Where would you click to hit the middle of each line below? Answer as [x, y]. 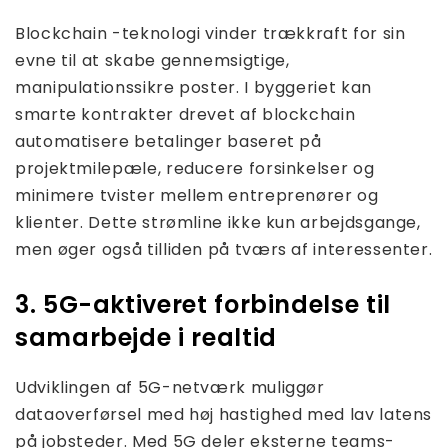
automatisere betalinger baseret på [168, 141]
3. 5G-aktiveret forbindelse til [203, 304]
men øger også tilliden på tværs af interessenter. [224, 249]
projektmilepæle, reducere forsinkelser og [195, 168]
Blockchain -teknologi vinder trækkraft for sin [210, 33]
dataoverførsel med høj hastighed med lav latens [224, 414]
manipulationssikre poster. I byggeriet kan [193, 87]
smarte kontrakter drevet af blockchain [185, 114]
